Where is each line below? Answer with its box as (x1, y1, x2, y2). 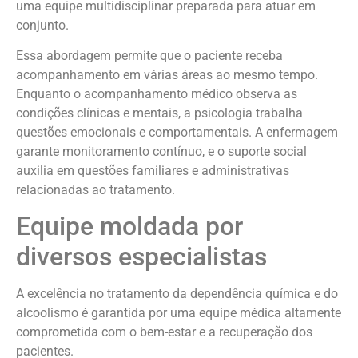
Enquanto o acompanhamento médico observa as (16, 86, 297, 101)
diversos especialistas (16, 241, 267, 272)
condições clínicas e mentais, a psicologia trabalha (16, 105, 303, 121)
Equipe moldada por (16, 211, 243, 242)
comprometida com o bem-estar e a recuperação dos (16, 324, 312, 340)
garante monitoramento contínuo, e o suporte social (16, 143, 307, 159)
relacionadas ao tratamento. (16, 181, 175, 197)
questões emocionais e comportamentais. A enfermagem (16, 124, 338, 140)
